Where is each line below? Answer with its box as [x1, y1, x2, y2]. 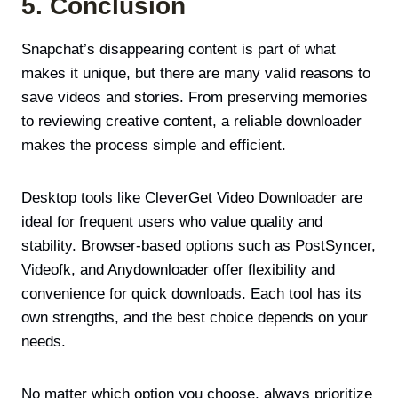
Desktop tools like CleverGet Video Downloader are [21, 188, 362, 206]
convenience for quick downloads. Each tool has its [21, 284, 362, 302]
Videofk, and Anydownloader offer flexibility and [21, 260, 335, 278]
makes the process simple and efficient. [21, 136, 286, 154]
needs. [21, 332, 66, 350]
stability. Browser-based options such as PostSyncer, [21, 236, 376, 254]
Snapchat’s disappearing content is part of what [21, 40, 336, 58]
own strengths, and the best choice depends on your [21, 308, 368, 326]
